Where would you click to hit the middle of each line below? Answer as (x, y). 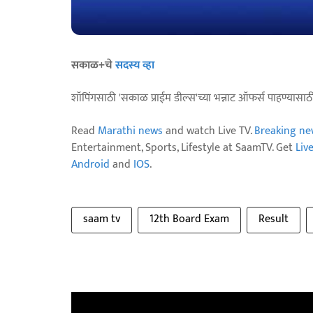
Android (90, 165)
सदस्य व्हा (135, 65)
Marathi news (130, 131)
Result (274, 219)
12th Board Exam (189, 219)
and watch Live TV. (209, 131)
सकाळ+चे (93, 65)
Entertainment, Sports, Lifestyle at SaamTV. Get (183, 148)
